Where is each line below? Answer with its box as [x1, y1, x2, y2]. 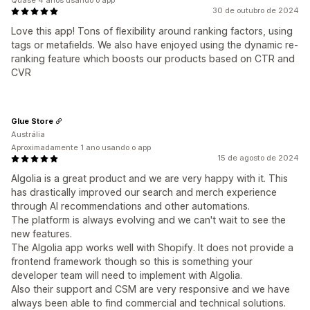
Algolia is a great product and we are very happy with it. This [11, 172, 288, 184]
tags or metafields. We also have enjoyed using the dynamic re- [11, 39, 298, 51]
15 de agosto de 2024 [217, 153, 299, 163]
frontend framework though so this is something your [11, 255, 253, 267]
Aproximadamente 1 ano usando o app [11, 143, 151, 152]
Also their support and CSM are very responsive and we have [11, 283, 290, 295]
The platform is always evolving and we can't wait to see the [11, 214, 286, 226]
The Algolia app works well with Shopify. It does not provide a [11, 241, 293, 253]
